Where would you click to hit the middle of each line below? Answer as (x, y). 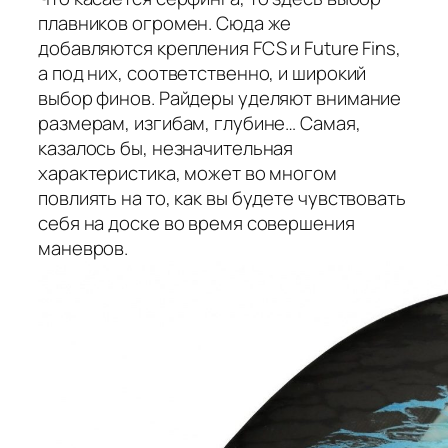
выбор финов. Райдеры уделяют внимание (220, 97)
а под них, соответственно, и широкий (202, 72)
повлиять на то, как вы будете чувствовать (222, 197)
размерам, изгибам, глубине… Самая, (199, 122)
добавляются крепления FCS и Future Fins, (219, 47)
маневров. (83, 247)
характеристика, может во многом (187, 172)
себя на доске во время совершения (196, 222)
